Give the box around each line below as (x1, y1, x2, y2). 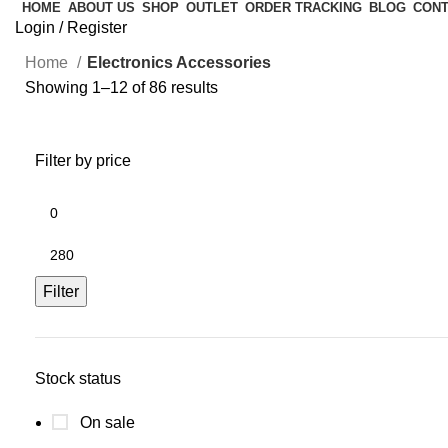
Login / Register (15, 18, 127, 36)
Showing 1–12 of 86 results (25, 78, 218, 96)
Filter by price (35, 151, 131, 169)
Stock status (35, 369, 121, 387)
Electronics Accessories (87, 53, 271, 71)
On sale (76, 413, 135, 431)
